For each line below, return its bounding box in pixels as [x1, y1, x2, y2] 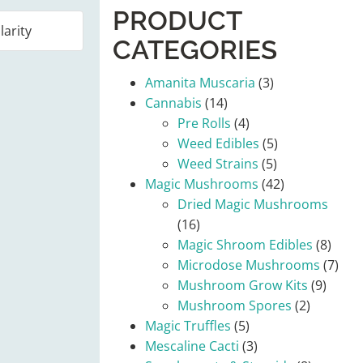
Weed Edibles [177, 135, 259, 152]
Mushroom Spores [177, 297, 292, 314]
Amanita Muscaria [145, 74, 255, 92]
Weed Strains [177, 155, 258, 173]
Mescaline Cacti [145, 337, 239, 355]
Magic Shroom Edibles [177, 236, 313, 254]
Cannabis [145, 94, 202, 112]
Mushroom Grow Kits [177, 276, 308, 294]
